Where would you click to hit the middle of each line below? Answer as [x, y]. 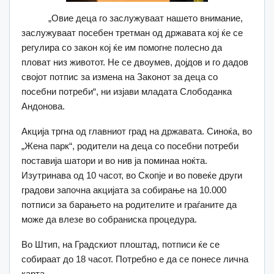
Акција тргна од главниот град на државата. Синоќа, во [137, 131]
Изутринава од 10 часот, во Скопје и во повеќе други [132, 175]
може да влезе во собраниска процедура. [109, 219]
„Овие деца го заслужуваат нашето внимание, [132, 18]
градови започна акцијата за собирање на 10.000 [124, 190]
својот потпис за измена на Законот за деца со [120, 76]
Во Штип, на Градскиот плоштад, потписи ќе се [120, 244]
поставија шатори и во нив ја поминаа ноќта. [114, 160]
